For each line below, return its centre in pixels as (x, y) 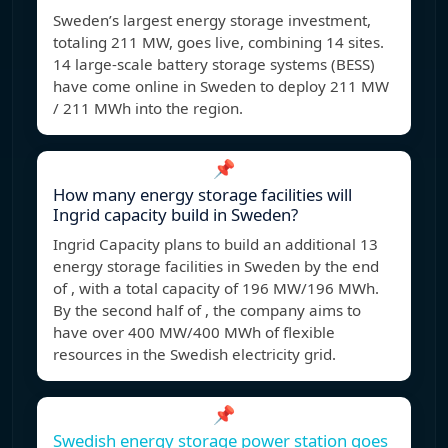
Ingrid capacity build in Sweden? (175, 215)
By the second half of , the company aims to (207, 310)
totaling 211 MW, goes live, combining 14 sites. (218, 42)
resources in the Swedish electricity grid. (194, 354)
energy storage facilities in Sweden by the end (216, 266)
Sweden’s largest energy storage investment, (212, 20)
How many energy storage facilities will (202, 195)
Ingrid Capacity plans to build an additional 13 (215, 244)
